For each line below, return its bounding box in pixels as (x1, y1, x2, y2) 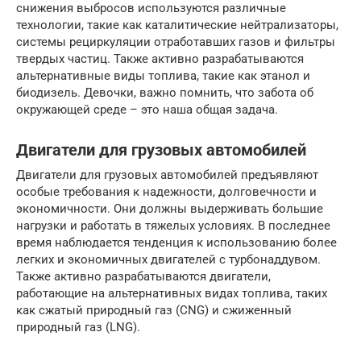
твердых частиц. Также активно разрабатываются (16, 51, 304, 66)
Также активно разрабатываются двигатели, (16, 268, 271, 284)
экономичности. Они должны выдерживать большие (16, 201, 323, 216)
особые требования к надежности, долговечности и (16, 184, 317, 199)
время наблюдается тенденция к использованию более (16, 234, 337, 250)
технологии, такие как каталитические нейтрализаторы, (16, 17, 338, 32)
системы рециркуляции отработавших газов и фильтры (16, 34, 335, 49)
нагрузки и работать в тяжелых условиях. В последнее (16, 218, 330, 233)
